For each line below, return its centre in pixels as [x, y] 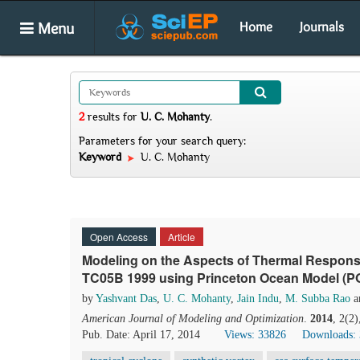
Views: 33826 [255, 335]
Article [182, 237]
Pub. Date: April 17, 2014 [141, 335]
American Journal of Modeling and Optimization [193, 319]
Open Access [119, 237]
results [104, 117]
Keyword [102, 157]
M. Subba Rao [318, 299]
